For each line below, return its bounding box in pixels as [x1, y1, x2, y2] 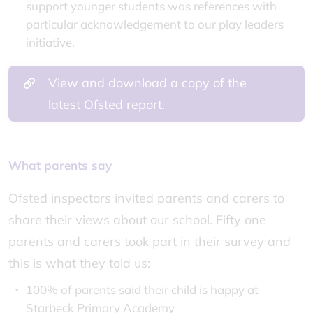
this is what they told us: [8, 255, 150, 271]
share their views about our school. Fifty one [8, 212, 266, 228]
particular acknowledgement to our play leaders [26, 17, 284, 31]
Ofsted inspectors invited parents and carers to [8, 190, 284, 206]
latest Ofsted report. [48, 96, 168, 112]
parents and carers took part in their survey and [8, 233, 291, 249]
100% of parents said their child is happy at [26, 282, 259, 297]
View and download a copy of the [48, 75, 247, 91]
